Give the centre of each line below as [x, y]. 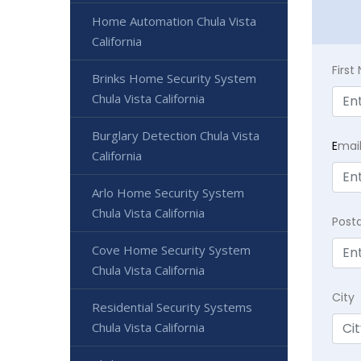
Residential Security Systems [172, 307]
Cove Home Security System [171, 250]
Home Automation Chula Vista [174, 21]
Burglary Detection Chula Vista [176, 135]
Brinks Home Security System [174, 78]
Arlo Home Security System [168, 193]
